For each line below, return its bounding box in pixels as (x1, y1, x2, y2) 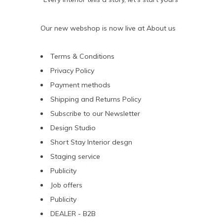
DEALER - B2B (50, 209, 96, 218)
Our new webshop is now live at (40, 24, 147, 33)
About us (147, 24, 176, 33)
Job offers (50, 181, 82, 189)
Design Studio (50, 123, 96, 132)
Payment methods (50, 80, 110, 89)
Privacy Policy (50, 66, 94, 75)
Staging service (50, 152, 100, 161)
